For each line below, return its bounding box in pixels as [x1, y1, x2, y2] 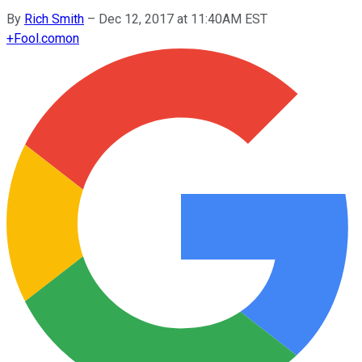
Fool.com [14, 30, 65, 46]
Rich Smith [24, 11, 84, 27]
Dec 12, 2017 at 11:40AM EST [99, 11, 267, 27]
